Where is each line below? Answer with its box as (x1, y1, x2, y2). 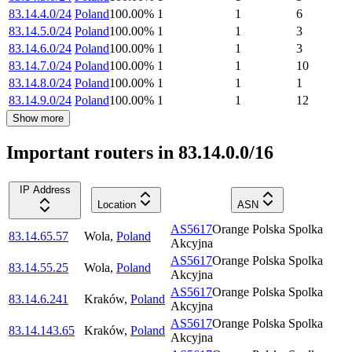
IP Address (19, 184, 71, 196)
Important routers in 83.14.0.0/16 (6, 142, 273, 163)
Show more (13, 112, 64, 125)
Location (97, 199, 136, 211)
